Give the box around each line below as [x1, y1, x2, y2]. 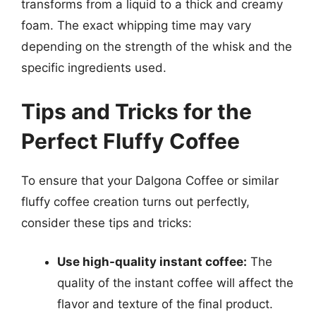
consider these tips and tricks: [21, 215, 192, 230]
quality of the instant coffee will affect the [57, 276, 293, 290]
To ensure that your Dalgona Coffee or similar [21, 173, 279, 188]
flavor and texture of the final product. [57, 297, 273, 311]
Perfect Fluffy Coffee [21, 128, 240, 154]
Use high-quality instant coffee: [57, 255, 247, 269]
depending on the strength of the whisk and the [21, 39, 292, 54]
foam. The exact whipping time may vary [21, 18, 251, 32]
